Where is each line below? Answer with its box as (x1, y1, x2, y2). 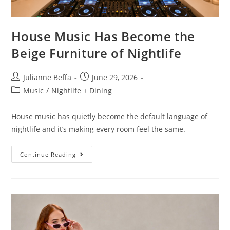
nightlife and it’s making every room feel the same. (11, 124, 186, 134)
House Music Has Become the (11, 27, 196, 45)
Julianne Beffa (23, 72, 72, 82)
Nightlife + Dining (51, 85, 112, 95)
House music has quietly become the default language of (11, 111, 208, 121)
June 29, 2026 (92, 72, 138, 82)
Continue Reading (20, 150, 76, 158)
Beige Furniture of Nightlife (11, 44, 182, 62)
